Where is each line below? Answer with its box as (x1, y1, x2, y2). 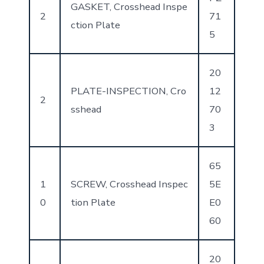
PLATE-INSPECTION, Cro (70, 84, 186, 98)
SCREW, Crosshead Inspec (70, 177, 188, 191)
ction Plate (70, 18, 120, 32)
